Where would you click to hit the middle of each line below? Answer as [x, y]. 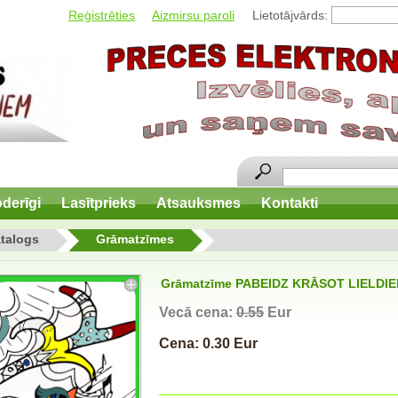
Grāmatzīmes [135, 239]
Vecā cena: [198, 312]
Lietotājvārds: [283, 15]
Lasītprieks [99, 203]
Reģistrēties [102, 15]
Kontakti [290, 203]
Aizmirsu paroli [193, 15]
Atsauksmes [199, 203]
